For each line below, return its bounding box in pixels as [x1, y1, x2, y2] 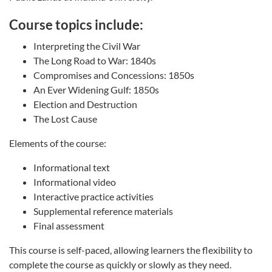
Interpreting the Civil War [33, 39, 140, 52]
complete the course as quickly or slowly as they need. [9, 258, 231, 270]
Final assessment [33, 219, 104, 231]
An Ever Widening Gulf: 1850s [33, 83, 159, 95]
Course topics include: [9, 16, 143, 33]
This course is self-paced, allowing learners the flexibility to [9, 243, 253, 256]
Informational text [33, 161, 110, 173]
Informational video [33, 175, 116, 188]
